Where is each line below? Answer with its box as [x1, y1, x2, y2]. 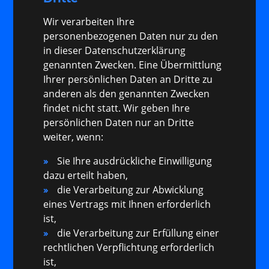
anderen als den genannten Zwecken [43, 87, 210, 101]
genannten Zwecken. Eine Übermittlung [43, 58, 222, 72]
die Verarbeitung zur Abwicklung [57, 183, 204, 197]
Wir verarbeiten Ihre [43, 15, 135, 29]
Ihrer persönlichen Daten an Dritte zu [43, 73, 213, 86]
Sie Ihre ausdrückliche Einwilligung [57, 154, 213, 168]
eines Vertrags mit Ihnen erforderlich [43, 198, 211, 211]
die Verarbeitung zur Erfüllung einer [57, 226, 220, 240]
